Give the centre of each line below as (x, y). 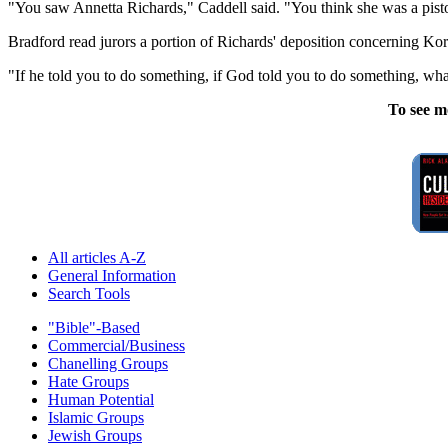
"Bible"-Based (94, 327)
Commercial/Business (116, 345)
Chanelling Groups (108, 363)
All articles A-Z (97, 257)
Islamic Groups (96, 417)
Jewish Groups (95, 435)
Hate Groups (88, 381)
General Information (112, 275)
